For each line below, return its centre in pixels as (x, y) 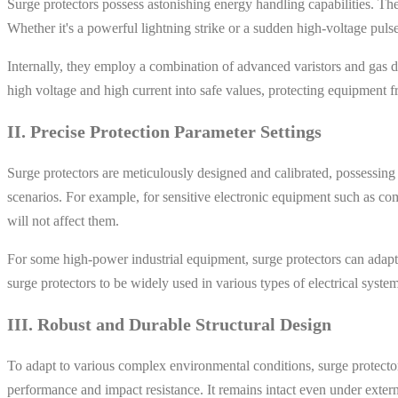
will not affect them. (63, 220)
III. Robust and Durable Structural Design (169, 324)
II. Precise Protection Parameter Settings (164, 131)
